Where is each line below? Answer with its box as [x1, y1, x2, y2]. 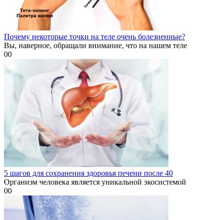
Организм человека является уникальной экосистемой [4, 177, 186, 186]
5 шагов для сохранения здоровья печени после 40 [4, 168, 173, 177]
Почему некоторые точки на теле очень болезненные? [4, 32, 185, 41]
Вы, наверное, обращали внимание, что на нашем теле [4, 41, 187, 50]
